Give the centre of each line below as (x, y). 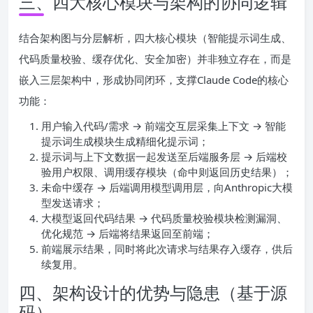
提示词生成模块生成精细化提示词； (125, 141)
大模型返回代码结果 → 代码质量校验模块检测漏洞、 (164, 218)
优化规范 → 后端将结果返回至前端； (128, 233)
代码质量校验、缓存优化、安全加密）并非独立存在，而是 (155, 58)
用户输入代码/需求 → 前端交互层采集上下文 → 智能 (163, 125)
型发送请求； (73, 202)
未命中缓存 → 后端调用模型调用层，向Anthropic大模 (167, 187)
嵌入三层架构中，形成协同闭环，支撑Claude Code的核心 (154, 79)
